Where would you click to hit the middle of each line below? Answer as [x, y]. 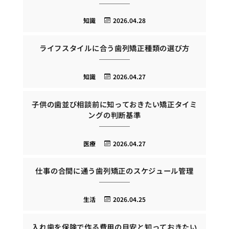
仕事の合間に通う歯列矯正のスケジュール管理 [114, 171]
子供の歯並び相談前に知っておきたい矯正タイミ [114, 104]
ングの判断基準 [114, 114]
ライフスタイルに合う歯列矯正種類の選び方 [114, 48]
